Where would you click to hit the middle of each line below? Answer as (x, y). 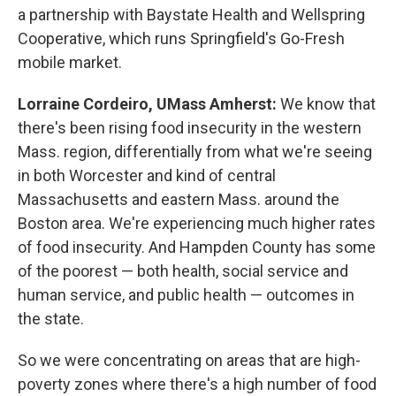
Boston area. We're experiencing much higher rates (197, 224)
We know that (328, 104)
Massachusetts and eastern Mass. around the (179, 200)
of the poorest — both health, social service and (183, 271)
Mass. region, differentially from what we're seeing (195, 152)
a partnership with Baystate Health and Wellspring (191, 15)
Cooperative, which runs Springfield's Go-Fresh (181, 39)
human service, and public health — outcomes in (186, 295)
